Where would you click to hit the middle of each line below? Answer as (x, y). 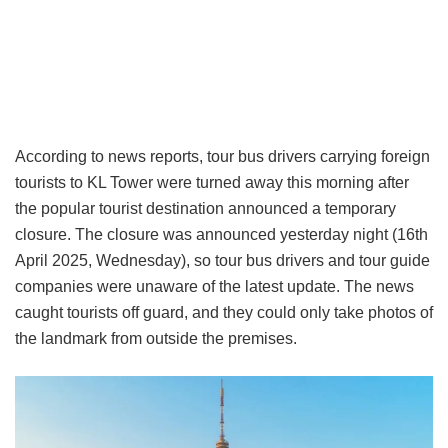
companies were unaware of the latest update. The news (214, 287)
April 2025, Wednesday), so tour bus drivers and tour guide (222, 261)
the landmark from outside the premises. (156, 339)
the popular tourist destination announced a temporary (205, 209)
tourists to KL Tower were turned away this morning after (212, 183)
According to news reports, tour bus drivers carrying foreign (222, 157)
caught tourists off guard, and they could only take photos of (224, 313)
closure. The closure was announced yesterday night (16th (221, 235)
